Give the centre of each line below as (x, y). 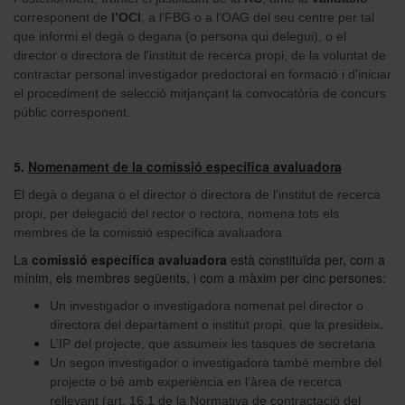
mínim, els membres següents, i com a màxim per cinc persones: (200, 277)
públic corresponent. (72, 112)
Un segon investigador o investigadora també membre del (216, 362)
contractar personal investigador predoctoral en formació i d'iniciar (202, 74)
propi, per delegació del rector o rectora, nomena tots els (176, 213)
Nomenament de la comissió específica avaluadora (185, 166)
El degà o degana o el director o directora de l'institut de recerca (197, 194)
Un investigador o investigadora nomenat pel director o (207, 305)
